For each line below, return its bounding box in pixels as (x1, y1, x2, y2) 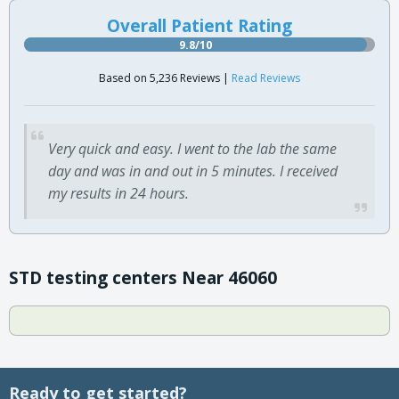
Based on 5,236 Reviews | (99, 69, 232, 85)
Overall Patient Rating (107, 13, 292, 37)
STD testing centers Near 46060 (9, 265, 277, 289)
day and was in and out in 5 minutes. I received (48, 160, 338, 181)
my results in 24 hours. (48, 183, 189, 203)
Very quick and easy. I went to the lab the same (48, 138, 337, 159)
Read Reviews (232, 69, 300, 85)
